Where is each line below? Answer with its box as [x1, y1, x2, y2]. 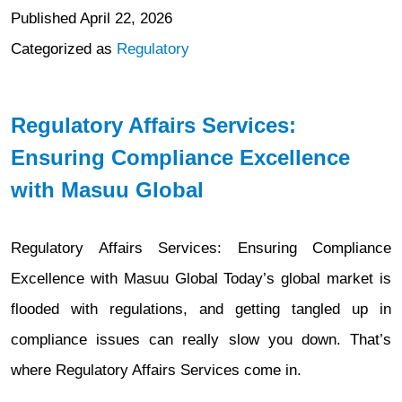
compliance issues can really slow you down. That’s [11, 331, 391, 348]
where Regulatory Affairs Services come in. [11, 362, 301, 379]
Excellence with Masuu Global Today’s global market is [11, 270, 391, 287]
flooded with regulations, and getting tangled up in [11, 301, 391, 318]
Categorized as [11, 40, 117, 57]
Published [11, 10, 80, 27]
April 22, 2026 [80, 10, 172, 27]
